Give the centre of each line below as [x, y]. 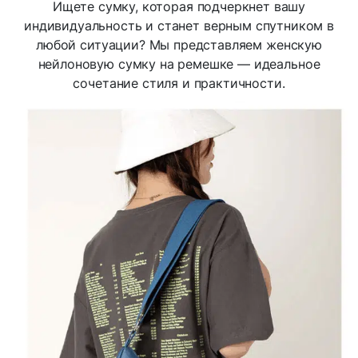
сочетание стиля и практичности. [179, 83]
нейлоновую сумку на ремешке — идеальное [179, 64]
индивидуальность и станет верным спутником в [179, 25]
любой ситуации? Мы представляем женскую [179, 44]
